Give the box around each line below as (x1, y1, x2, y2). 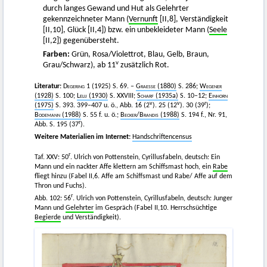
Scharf (137, 92, 154, 100)
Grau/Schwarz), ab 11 (43, 61, 116, 70)
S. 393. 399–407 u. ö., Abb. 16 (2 (54, 102, 150, 110)
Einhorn (209, 92, 228, 100)
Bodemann (35, 111, 60, 119)
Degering (63, 83, 85, 91)
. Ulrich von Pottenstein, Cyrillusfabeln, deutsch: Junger (73, 195, 232, 203)
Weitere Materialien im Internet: (35, 133, 131, 141)
